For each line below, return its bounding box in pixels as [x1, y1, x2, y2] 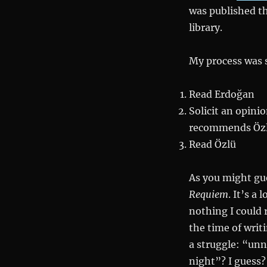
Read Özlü [188, 138, 236, 150]
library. [188, 21, 222, 33]
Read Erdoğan [188, 88, 254, 100]
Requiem [188, 188, 228, 200]
